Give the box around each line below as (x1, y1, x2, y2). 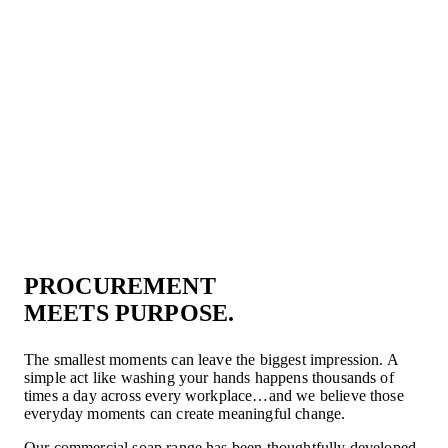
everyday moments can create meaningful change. (24, 404, 346, 422)
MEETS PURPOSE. (24, 299, 235, 326)
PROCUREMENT (24, 272, 216, 299)
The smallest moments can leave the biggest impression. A (24, 350, 398, 368)
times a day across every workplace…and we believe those (24, 386, 404, 404)
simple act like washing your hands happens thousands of (24, 368, 394, 386)
